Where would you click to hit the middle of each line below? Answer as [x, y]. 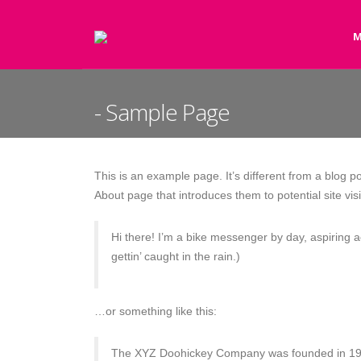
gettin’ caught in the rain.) [176, 256]
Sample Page [168, 112]
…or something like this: [156, 311]
